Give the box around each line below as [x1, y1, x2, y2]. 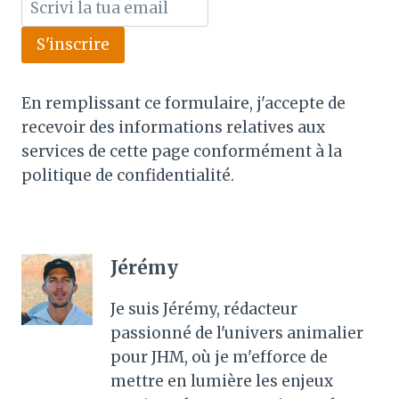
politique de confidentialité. [21, 165, 234, 185]
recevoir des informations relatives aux [21, 117, 325, 137]
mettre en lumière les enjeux [110, 371, 333, 392]
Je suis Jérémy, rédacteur [110, 299, 297, 320]
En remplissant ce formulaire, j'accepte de [21, 93, 346, 113]
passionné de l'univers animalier [110, 323, 363, 344]
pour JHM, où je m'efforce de [110, 347, 328, 368]
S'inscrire [37, 35, 110, 55]
